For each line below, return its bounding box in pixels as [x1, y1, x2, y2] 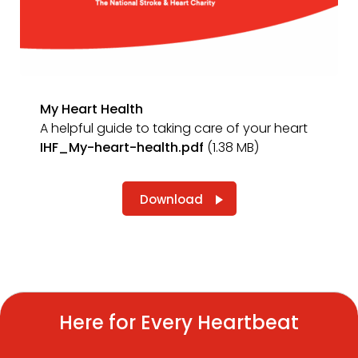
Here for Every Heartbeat [59, 309, 299, 336]
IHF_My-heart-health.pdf [40, 138, 204, 157]
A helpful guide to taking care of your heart [40, 119, 308, 137]
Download [139, 191, 203, 208]
